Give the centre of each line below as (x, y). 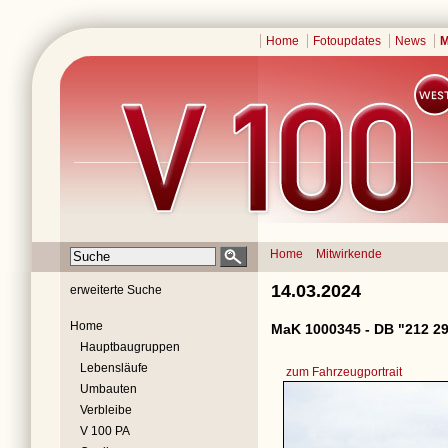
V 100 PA (105, 431)
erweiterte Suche (116, 290)
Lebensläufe (114, 368)
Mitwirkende (349, 254)
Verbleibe (106, 410)
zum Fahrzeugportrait (344, 372)
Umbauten (108, 389)
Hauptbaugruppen (130, 347)
